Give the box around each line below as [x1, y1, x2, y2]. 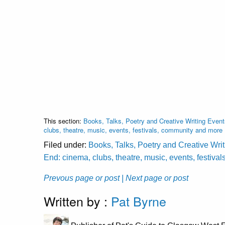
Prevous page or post [44, 174, 120, 183]
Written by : [44, 192, 111, 210]
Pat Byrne [111, 192, 166, 210]
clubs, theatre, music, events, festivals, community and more [44, 125, 222, 135]
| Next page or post [122, 174, 188, 183]
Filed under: [44, 141, 88, 150]
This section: [44, 116, 83, 126]
